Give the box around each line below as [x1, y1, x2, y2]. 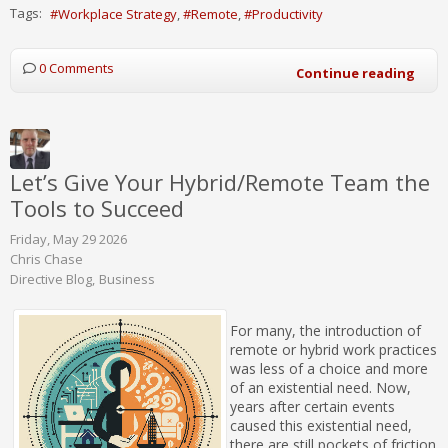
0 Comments [39, 58, 114, 77]
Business [99, 269, 155, 288]
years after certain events [230, 396, 395, 416]
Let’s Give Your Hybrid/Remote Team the [10, 166, 430, 197]
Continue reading [296, 63, 415, 82]
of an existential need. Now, [230, 377, 411, 397]
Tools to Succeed [10, 192, 184, 223]
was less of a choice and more [230, 358, 428, 378]
